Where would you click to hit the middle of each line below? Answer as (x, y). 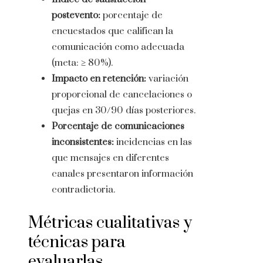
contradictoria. (83, 190)
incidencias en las (153, 142)
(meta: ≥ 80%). (82, 63)
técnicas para (77, 242)
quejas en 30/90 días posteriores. (124, 111)
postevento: (76, 16)
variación (167, 79)
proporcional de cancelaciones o (122, 95)
